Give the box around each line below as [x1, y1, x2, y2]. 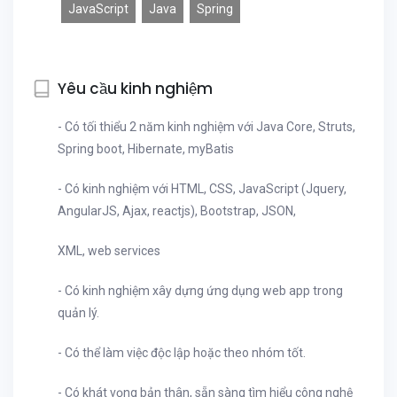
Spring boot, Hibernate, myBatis [58, 142, 237, 156]
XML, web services [58, 244, 160, 258]
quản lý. [58, 306, 99, 320]
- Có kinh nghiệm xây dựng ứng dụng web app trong [58, 284, 343, 298]
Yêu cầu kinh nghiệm [58, 78, 213, 99]
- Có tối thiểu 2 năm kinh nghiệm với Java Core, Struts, [58, 120, 355, 134]
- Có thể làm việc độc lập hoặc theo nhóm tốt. [58, 346, 306, 360]
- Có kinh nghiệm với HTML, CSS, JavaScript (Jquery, [58, 182, 346, 196]
